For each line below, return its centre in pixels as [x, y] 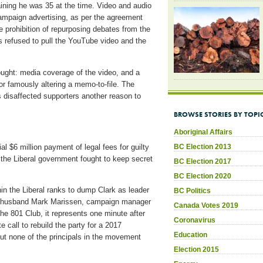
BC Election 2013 [203, 146]
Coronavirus [195, 220]
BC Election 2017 [203, 161]
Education [190, 235]
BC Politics [192, 190]
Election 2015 [196, 249]
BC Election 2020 [203, 176]
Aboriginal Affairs [203, 132]
